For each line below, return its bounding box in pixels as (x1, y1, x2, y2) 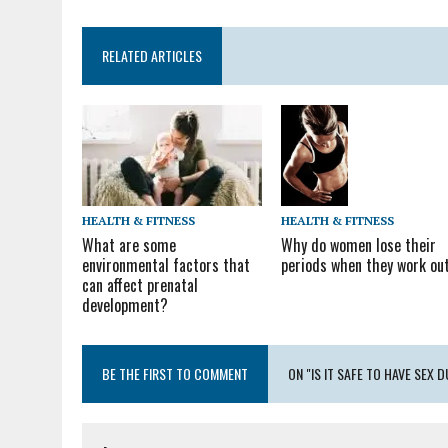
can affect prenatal (82, 272, 198, 297)
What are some (82, 232, 176, 257)
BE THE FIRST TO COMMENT (102, 362, 248, 384)
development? (82, 292, 168, 317)
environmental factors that (82, 252, 250, 277)
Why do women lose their (281, 232, 437, 257)
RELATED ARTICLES (102, 45, 202, 66)
